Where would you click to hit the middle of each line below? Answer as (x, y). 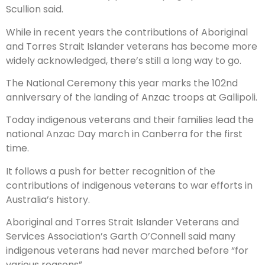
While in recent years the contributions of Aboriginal (127, 32)
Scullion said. (35, 9)
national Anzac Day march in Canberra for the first (124, 134)
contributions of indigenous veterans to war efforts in (129, 185)
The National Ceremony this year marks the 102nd (122, 83)
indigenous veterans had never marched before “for (127, 251)
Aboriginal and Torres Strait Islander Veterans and (122, 222)
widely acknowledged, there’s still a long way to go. (124, 60)
